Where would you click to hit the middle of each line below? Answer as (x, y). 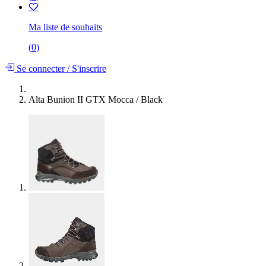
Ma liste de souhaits (65, 27)
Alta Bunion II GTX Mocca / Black (96, 99)
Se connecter (41, 68)
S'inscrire (88, 68)
